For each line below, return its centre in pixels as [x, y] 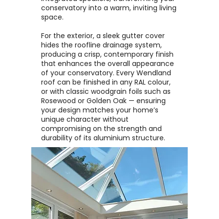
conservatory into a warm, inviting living [109, 8]
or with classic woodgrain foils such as [106, 91]
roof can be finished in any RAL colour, [106, 82]
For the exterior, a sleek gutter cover [103, 36]
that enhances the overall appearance [108, 64]
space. [52, 17]
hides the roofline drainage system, [101, 45]
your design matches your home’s [100, 110]
